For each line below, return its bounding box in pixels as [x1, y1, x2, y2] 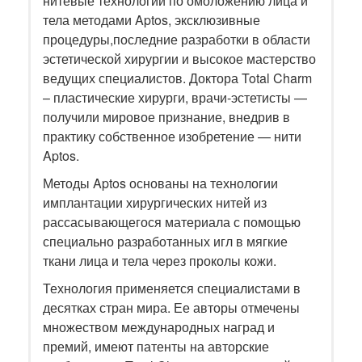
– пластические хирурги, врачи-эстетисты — [43, 87, 307, 107]
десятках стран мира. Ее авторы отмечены [43, 297, 300, 317]
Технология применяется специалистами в [43, 278, 301, 297]
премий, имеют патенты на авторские [43, 336, 269, 356]
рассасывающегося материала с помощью [43, 212, 301, 231]
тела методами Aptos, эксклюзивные [43, 10, 260, 29]
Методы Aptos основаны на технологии [43, 173, 278, 192]
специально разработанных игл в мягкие [43, 231, 288, 250]
